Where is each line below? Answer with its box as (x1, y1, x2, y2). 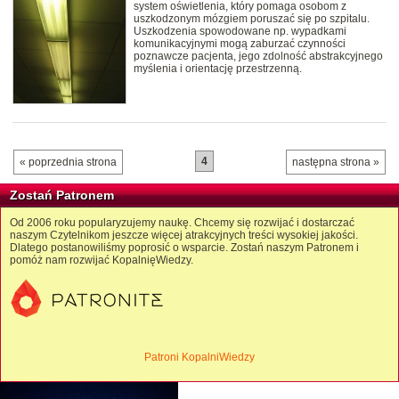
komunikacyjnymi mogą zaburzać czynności (134, 37, 346, 50)
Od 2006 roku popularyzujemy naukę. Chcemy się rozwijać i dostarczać (10, 216, 354, 229)
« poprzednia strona (20, 155, 117, 168)
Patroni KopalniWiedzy (144, 350, 255, 363)
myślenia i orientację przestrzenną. (134, 61, 302, 75)
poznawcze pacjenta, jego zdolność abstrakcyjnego (134, 49, 383, 62)
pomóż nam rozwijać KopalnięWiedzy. (10, 253, 193, 266)
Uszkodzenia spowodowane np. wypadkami (134, 24, 346, 37)
